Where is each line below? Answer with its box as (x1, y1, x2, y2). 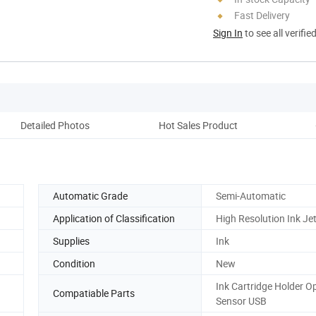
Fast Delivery (234, 8, 290, 22)
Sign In (213, 25, 243, 39)
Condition (53, 256, 95, 270)
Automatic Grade (53, 188, 128, 202)
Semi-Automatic (216, 188, 286, 202)
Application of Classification (53, 211, 175, 225)
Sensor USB (216, 293, 267, 308)
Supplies (53, 233, 90, 248)
